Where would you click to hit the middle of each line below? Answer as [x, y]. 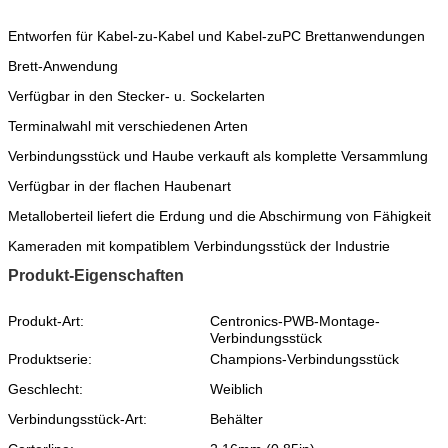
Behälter [236, 418]
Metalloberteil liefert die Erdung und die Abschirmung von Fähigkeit [219, 215]
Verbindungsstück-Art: [79, 418]
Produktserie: [50, 358]
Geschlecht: [51, 388]
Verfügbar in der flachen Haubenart [119, 185]
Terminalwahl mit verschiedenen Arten [128, 125]
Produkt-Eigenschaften [96, 275]
